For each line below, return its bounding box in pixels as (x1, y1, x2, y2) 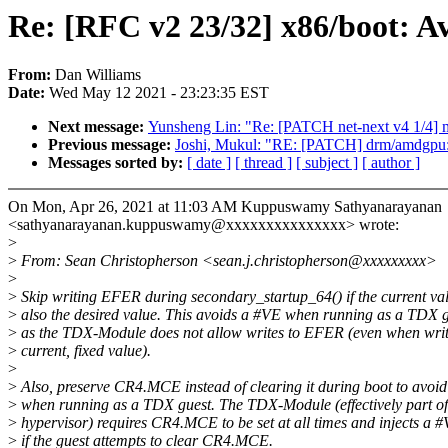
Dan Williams (55, 66, 141, 84)
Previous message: (48, 136, 175, 154)
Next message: (48, 118, 148, 136)
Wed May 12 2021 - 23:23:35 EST (49, 84, 269, 102)
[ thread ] (235, 154, 292, 172)
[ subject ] (296, 154, 358, 172)
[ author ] (362, 154, 420, 172)
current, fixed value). (17, 342, 151, 360)
